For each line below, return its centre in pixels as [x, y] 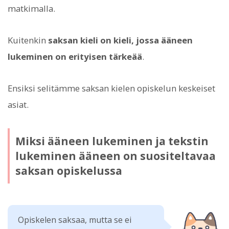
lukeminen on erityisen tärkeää [75, 56]
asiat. [18, 105]
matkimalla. [31, 8]
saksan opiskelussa [68, 170]
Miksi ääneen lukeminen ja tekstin [112, 141]
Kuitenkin [28, 40]
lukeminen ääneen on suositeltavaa [115, 156]
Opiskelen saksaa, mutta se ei [75, 220]
